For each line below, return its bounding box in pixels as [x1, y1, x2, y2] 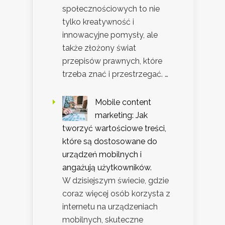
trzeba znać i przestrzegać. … [62, 69, 168, 79]
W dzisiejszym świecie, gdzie [62, 175, 169, 185]
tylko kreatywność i [62, 17, 134, 27]
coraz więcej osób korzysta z [62, 188, 170, 198]
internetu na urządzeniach [62, 201, 158, 211]
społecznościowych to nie [62, 4, 160, 14]
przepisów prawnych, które [62, 56, 162, 66]
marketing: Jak [95, 110, 148, 120]
